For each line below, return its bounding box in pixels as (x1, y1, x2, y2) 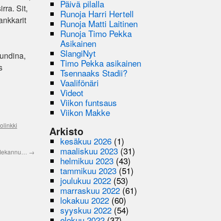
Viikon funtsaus (60, 96, 117, 109)
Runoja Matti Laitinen (60, 17, 138, 30)
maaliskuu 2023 (60, 144, 118, 157)
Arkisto (49, 124, 84, 138)
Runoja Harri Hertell (60, 7, 134, 20)
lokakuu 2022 (60, 193, 110, 206)
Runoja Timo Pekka (60, 27, 132, 39)
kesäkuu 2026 (60, 134, 112, 147)
